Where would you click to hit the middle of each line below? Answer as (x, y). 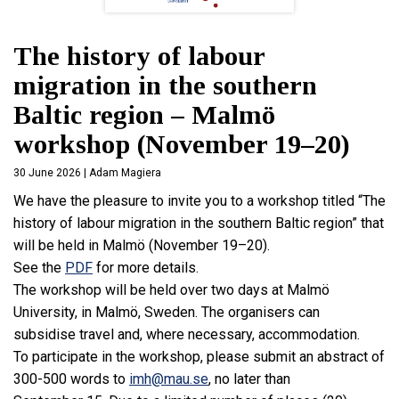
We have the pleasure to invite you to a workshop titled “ (188, 201)
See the (39, 268)
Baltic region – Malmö (144, 115)
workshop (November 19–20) (182, 144)
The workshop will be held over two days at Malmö (171, 290)
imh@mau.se (169, 379)
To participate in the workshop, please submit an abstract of (199, 357)
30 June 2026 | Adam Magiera (87, 173)
